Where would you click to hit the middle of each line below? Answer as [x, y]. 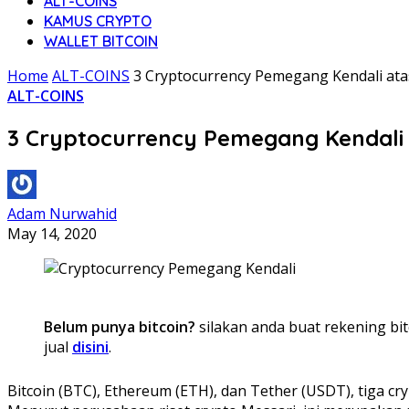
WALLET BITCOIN [101, 41]
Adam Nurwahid [62, 213]
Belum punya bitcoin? [120, 326]
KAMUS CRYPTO [98, 21]
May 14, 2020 [52, 233]
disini [90, 346]
